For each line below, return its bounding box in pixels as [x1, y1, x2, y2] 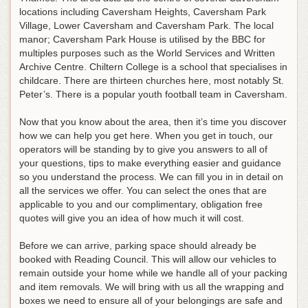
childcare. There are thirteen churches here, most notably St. [19, 75, 284, 87]
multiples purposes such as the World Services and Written [19, 47, 275, 59]
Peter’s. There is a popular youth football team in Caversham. [19, 89, 287, 100]
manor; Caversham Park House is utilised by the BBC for [19, 34, 265, 45]
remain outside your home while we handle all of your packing [19, 267, 287, 279]
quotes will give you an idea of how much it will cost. [19, 212, 244, 224]
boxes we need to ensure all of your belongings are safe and [19, 295, 283, 307]
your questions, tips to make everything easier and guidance [19, 157, 281, 169]
